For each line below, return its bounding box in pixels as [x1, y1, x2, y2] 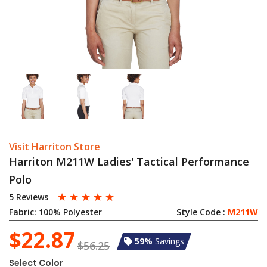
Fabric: [9, 206, 36, 218]
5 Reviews [9, 191, 48, 203]
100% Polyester [39, 206, 102, 218]
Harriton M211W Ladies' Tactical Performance [9, 154, 249, 169]
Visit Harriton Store [9, 140, 100, 153]
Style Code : [176, 206, 228, 218]
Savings [155, 235, 184, 247]
